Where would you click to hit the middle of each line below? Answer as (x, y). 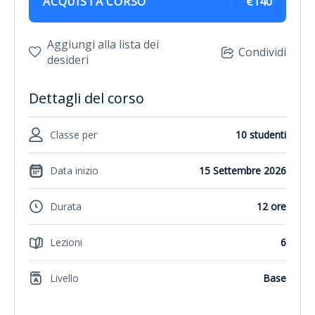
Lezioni (66, 243)
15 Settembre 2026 (243, 171)
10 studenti (261, 135)
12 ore (271, 207)
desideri (68, 59)
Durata (66, 207)
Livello (64, 278)
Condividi (262, 52)
